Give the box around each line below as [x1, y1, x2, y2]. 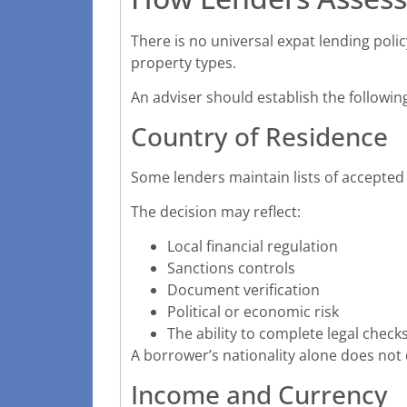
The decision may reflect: [131, 201, 301, 222]
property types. [131, 52, 236, 73]
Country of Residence [131, 118, 388, 154]
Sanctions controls [167, 258, 295, 279]
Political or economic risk [167, 302, 339, 323]
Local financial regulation [167, 236, 338, 257]
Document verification [167, 280, 320, 301]
